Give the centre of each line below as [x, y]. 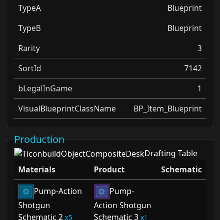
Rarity [29, 48]
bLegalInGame [45, 88]
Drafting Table [171, 153]
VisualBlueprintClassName [67, 108]
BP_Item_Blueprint [168, 108]
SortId [30, 68]
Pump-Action [58, 191]
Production [39, 139]
